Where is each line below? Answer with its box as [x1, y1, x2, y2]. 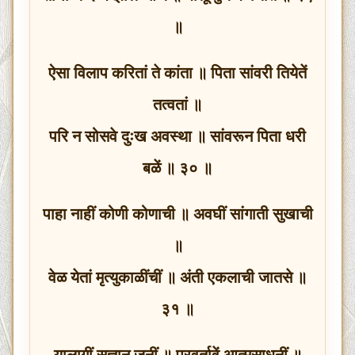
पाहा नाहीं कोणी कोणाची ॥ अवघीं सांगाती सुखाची [42, 204, 313, 223]
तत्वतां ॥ [153, 95, 202, 113]
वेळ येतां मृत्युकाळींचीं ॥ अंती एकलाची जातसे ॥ [48, 268, 307, 286]
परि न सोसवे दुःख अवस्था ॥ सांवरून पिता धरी [49, 127, 306, 145]
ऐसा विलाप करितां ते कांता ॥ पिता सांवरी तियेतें [48, 63, 307, 82]
